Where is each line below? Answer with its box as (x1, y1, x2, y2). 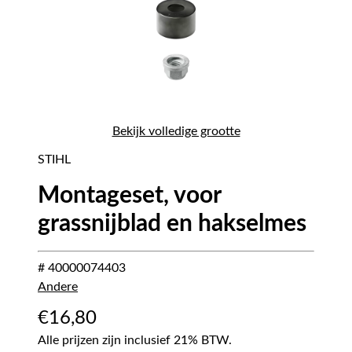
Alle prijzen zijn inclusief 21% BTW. (38, 334, 232, 347)
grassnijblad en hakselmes (38, 212, 306, 236)
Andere (38, 280, 78, 294)
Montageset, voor (38, 184, 221, 208)
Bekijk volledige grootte (112, 125, 240, 138)
